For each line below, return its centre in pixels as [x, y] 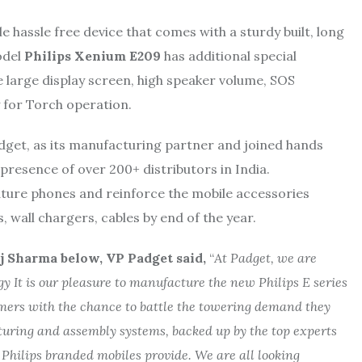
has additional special [230, 56]
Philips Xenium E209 [94, 56]
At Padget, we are [265, 258]
